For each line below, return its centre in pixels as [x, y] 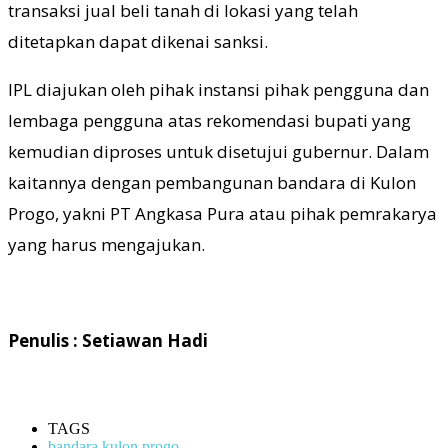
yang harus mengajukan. [106, 245]
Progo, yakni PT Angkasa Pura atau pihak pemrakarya [222, 214]
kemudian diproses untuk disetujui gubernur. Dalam [218, 152]
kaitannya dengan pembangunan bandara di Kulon [212, 183]
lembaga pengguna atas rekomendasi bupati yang [209, 121]
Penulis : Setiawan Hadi [108, 341]
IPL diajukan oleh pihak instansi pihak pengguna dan [218, 90]
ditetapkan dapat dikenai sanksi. [138, 42]
